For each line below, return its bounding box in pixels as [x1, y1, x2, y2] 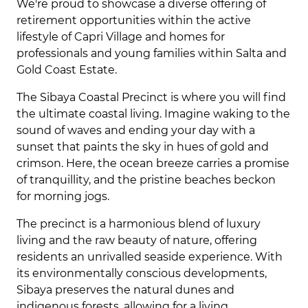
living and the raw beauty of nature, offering [16, 234, 257, 247]
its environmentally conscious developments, [16, 267, 267, 280]
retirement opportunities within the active [16, 14, 251, 27]
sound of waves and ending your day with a [16, 124, 255, 137]
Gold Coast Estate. [16, 63, 117, 76]
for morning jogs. [16, 190, 109, 203]
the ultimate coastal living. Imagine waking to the [16, 107, 290, 120]
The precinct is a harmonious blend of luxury [16, 217, 261, 230]
